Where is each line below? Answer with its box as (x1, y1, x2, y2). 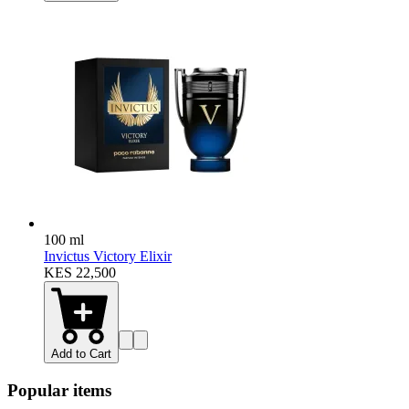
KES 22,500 (44, 265, 116, 281)
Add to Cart (51, 347, 111, 362)
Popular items (7, 380, 111, 400)
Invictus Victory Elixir (44, 248, 172, 265)
